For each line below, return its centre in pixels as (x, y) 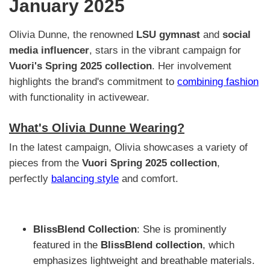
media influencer (49, 50)
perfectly (30, 179)
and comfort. (149, 179)
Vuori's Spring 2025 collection (80, 66)
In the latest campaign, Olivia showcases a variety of (128, 148)
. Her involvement (192, 66)
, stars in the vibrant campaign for (165, 50)
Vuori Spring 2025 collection (149, 163)
